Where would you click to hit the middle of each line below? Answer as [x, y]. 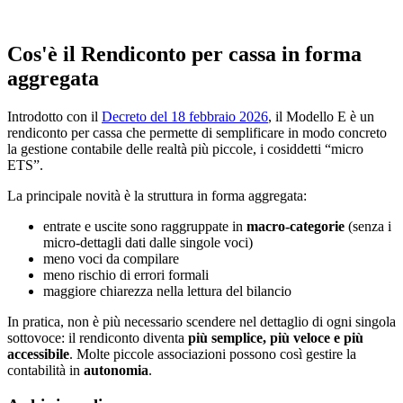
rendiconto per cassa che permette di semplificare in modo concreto [197, 133]
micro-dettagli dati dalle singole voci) [148, 242]
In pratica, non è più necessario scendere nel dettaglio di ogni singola [201, 322]
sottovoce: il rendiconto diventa [98, 338]
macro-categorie [296, 226]
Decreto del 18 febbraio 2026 [185, 116]
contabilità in [45, 370]
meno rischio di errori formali [126, 275]
